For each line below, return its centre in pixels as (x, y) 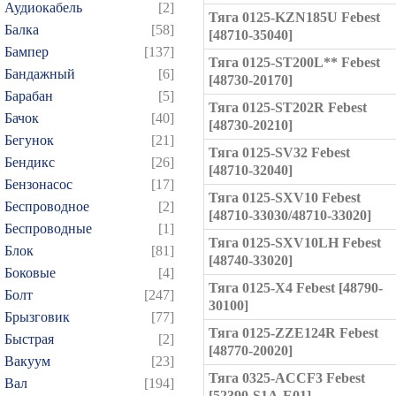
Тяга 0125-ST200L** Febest (294, 62)
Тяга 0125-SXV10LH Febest (295, 243)
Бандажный (40, 74)
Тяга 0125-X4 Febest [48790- (296, 288)
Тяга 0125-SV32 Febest (279, 152)
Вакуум (27, 361)
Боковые (30, 273)
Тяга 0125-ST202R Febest (288, 107)
